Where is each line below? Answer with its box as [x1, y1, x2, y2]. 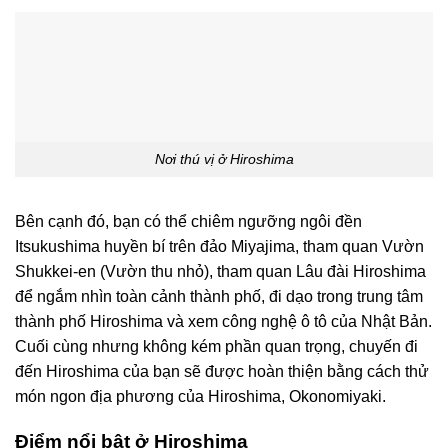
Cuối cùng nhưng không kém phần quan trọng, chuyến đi [15, 337, 418, 355]
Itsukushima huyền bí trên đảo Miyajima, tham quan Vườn [15, 237, 424, 255]
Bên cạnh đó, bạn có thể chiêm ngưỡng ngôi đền [15, 212, 362, 230]
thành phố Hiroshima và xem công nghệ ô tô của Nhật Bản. [15, 312, 432, 330]
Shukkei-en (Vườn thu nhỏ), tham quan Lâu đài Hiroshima [15, 262, 426, 280]
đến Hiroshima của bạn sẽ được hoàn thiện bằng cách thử [15, 362, 429, 380]
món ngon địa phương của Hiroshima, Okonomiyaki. [15, 387, 386, 405]
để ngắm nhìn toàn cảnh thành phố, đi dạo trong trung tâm [15, 287, 423, 305]
